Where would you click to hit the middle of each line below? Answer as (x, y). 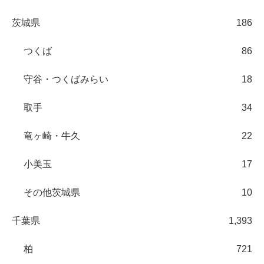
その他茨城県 (52, 193)
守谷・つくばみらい (66, 80)
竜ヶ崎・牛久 (52, 136)
